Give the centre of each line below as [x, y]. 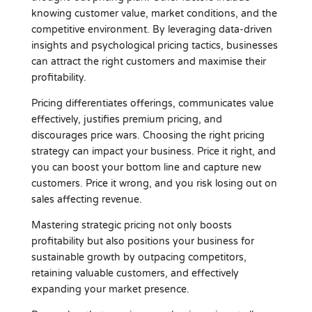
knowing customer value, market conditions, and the [154, 13]
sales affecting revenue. [86, 199]
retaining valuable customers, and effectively [135, 273]
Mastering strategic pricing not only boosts [131, 225]
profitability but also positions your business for [142, 241]
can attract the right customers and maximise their [148, 61]
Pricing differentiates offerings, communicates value [152, 103]
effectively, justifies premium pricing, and [126, 119]
